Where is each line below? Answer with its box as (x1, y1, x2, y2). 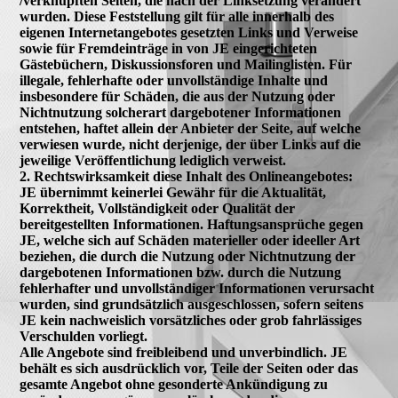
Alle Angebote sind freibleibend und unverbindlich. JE (20, 345, 348, 360)
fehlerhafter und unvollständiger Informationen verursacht (20, 281, 375, 296)
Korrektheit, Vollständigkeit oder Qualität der (20, 201, 296, 216)
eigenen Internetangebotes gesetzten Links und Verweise (20, 25, 359, 40)
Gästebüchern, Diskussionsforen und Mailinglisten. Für (20, 57, 353, 72)
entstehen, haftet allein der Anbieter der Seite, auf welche (20, 121, 362, 136)
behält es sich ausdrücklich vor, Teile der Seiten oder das (20, 361, 359, 376)
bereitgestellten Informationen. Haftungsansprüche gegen (20, 217, 364, 232)
